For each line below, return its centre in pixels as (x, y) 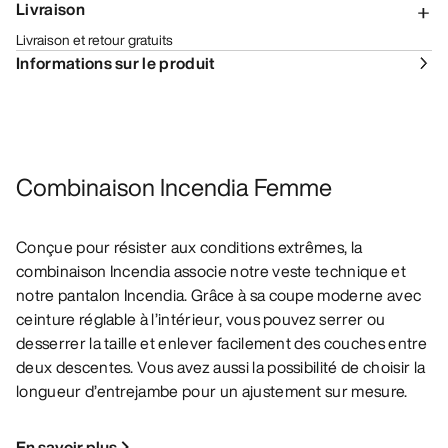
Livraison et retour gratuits (94, 40)
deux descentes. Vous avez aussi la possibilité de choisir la (221, 367)
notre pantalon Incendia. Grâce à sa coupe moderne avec (219, 295)
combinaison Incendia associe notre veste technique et (211, 271)
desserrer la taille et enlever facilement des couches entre (221, 343)
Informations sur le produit (115, 63)
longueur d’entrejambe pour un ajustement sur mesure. (212, 391)
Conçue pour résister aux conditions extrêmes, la (189, 247)
